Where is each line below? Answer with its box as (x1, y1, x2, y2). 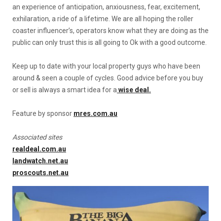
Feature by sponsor (12, 109, 74, 117)
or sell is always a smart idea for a (12, 85, 117, 94)
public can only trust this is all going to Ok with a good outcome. (12, 38, 207, 46)
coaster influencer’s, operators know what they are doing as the (12, 26, 209, 35)
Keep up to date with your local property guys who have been (12, 62, 200, 70)
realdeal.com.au (12, 145, 66, 153)
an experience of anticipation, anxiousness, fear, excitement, (12, 2, 200, 11)
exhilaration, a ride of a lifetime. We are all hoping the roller (12, 14, 193, 23)
